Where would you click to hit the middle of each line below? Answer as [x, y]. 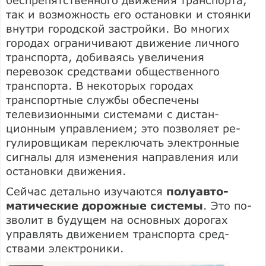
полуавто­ [197, 191]
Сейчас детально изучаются [86, 191]
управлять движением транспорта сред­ [118, 234]
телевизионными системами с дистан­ [113, 114]
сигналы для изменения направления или [122, 156]
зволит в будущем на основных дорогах [117, 219]
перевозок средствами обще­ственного [113, 71]
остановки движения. [66, 171]
